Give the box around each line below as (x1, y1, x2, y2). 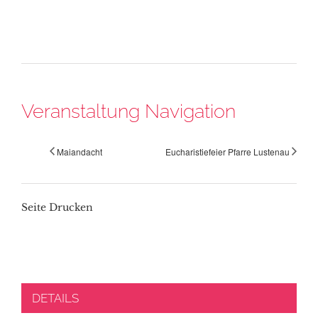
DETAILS (32, 291, 79, 306)
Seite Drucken (21, 201, 93, 214)
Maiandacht (57, 146, 102, 158)
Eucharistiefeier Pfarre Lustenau (165, 146, 290, 158)
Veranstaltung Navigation (21, 99, 236, 122)
